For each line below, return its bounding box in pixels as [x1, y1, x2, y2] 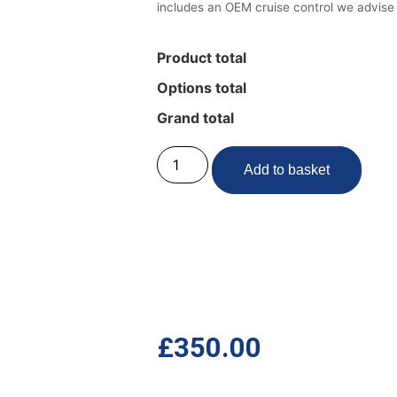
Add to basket [244, 161, 331, 177]
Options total [157, 78, 246, 97]
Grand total [157, 108, 234, 127]
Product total [157, 48, 246, 66]
